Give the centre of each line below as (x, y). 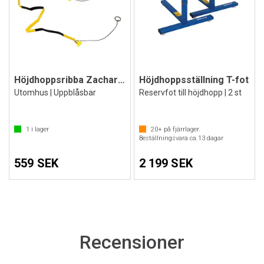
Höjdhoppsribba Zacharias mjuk (121, 80)
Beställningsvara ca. (168, 138)
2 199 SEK (166, 163)
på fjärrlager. (181, 129)
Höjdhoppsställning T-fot (194, 80)
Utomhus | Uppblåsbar (55, 93)
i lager (39, 129)
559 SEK (37, 163)
